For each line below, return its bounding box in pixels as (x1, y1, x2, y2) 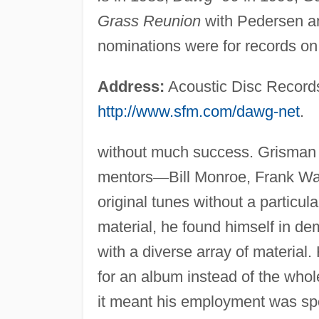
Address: (97, 77, 164, 95)
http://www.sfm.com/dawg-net (97, 102, 300, 120)
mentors (97, 167, 153, 186)
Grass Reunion (97, 11, 201, 30)
